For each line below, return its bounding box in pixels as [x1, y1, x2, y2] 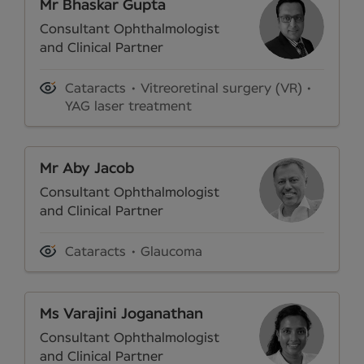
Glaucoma [140, 245, 202, 259]
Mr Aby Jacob [40, 161, 134, 176]
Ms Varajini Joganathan [40, 306, 203, 322]
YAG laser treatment [65, 100, 193, 114]
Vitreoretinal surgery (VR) [140, 82, 302, 96]
